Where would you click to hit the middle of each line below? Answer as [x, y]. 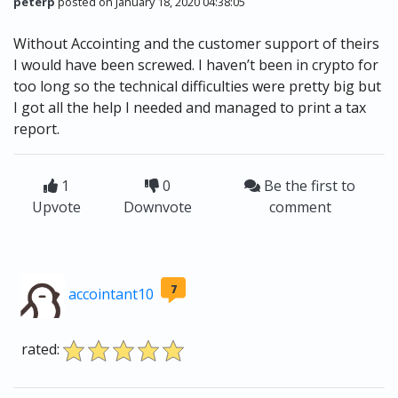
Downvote [157, 207]
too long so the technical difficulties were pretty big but [197, 87]
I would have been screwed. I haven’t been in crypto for [196, 65]
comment [300, 207]
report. [36, 129]
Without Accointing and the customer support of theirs [196, 44]
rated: [40, 350]
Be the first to [308, 186]
